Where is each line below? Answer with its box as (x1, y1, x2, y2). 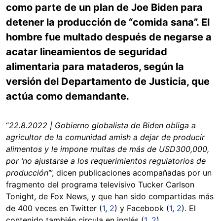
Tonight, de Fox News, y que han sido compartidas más (6, 191, 214, 201)
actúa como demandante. (6, 90, 129, 102)
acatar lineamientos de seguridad (6, 46, 167, 58)
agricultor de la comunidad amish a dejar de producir (6, 132, 205, 142)
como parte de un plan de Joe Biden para (6, 1, 203, 13)
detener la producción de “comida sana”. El (6, 16, 210, 28)
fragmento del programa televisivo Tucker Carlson (6, 180, 194, 189)
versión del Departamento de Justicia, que (6, 75, 210, 87)
